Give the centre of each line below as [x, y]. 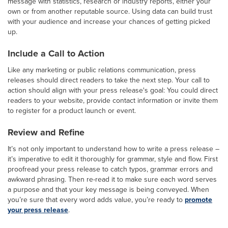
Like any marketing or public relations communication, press [102, 70]
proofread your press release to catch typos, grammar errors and [110, 169]
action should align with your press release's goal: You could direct [113, 90]
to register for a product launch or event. [72, 110]
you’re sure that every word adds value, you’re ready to [96, 199]
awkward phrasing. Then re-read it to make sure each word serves [112, 179]
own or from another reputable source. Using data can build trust [110, 11]
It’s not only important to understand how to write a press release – [113, 149]
